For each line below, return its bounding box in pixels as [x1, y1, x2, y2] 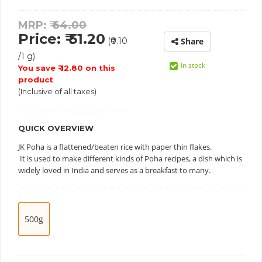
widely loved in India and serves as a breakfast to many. [18, 164, 211, 175]
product [18, 74, 53, 84]
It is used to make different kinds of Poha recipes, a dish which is [18, 153, 242, 164]
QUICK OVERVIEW [18, 123, 94, 133]
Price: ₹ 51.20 [18, 30, 105, 47]
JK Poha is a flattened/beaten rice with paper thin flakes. [18, 141, 212, 152]
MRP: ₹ [18, 18, 53, 32]
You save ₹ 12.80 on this [18, 63, 115, 73]
